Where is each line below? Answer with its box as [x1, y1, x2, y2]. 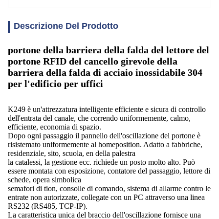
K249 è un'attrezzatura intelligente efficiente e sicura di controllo [8, 105, 206, 113]
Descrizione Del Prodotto [14, 21, 118, 31]
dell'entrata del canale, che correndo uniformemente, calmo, [8, 114, 191, 122]
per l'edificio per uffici [8, 78, 103, 89]
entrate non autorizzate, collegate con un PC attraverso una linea [8, 193, 205, 201]
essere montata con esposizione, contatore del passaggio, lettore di [8, 167, 210, 175]
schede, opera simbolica [8, 175, 81, 184]
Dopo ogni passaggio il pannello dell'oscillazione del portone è [8, 131, 200, 140]
